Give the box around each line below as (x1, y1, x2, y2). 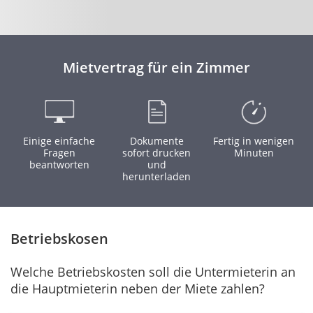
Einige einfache (23, 134, 96, 147)
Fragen (43, 146, 75, 159)
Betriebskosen (10, 229, 108, 248)
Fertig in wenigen (213, 134, 295, 147)
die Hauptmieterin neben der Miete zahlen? (10, 280, 265, 297)
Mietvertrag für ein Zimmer (63, 58, 250, 77)
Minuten (233, 146, 274, 159)
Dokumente (129, 134, 184, 147)
